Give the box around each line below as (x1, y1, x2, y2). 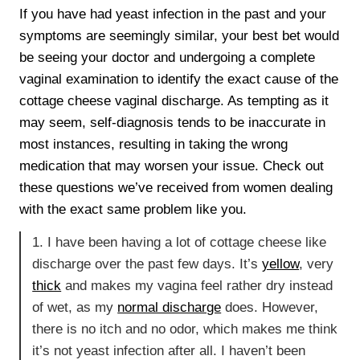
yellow (262, 256, 300, 272)
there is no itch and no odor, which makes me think (32, 321, 338, 337)
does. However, (221, 299, 319, 315)
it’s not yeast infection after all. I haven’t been (32, 342, 306, 358)
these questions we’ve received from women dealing (19, 180, 333, 196)
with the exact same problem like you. (19, 202, 247, 218)
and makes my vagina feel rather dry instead (61, 277, 333, 293)
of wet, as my (32, 299, 118, 315)
